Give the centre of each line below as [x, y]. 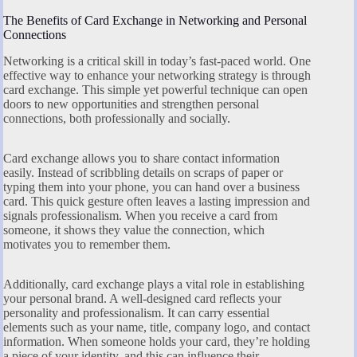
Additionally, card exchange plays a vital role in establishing [154, 284]
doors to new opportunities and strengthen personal [131, 104]
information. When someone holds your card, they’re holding [157, 342]
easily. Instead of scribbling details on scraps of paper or [143, 173]
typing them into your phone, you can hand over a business [151, 187]
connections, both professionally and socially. [117, 119]
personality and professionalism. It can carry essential [136, 313]
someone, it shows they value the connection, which [134, 230]
